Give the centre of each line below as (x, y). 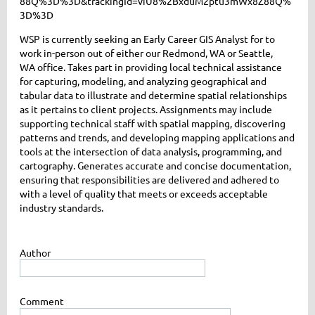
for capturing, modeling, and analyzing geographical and (143, 81)
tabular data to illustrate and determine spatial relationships (153, 95)
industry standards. (62, 208)
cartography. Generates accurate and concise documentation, (155, 166)
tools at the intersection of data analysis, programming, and (151, 152)
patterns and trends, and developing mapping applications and (157, 137)
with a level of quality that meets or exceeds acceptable (144, 194)
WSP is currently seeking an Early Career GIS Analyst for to (147, 39)
